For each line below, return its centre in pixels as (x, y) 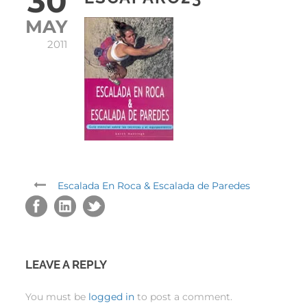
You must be (57, 296)
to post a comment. (183, 296)
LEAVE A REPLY (66, 264)
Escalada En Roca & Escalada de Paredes (154, 185)
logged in (111, 296)
